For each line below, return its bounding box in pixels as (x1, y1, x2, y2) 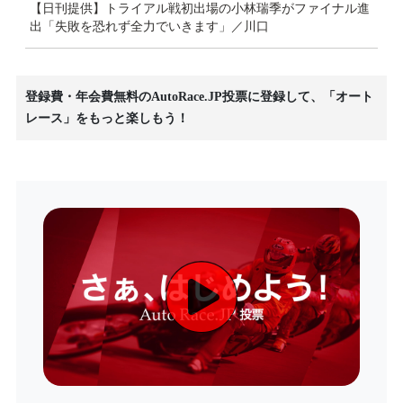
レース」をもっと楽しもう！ (25, 112, 189, 126)
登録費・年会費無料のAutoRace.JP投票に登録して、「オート (25, 90, 373, 104)
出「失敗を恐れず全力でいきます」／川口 (30, 20, 269, 34)
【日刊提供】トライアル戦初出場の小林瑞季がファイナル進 (30, 2, 370, 16)
